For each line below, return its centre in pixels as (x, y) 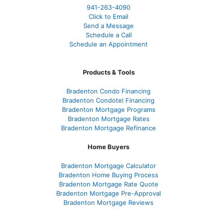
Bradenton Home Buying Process (108, 175)
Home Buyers (108, 147)
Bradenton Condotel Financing (108, 101)
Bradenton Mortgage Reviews (108, 203)
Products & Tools (108, 72)
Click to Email (108, 17)
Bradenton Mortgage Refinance (108, 128)
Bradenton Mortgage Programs (108, 110)
